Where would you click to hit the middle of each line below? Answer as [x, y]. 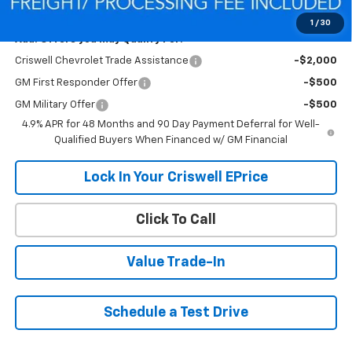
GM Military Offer [55, 104]
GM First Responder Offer [76, 82]
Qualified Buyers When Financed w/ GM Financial [170, 140]
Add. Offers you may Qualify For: [99, 39]
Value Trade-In [176, 262]
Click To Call [176, 220]
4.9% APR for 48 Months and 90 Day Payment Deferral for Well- [170, 124]
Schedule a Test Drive [176, 312]
